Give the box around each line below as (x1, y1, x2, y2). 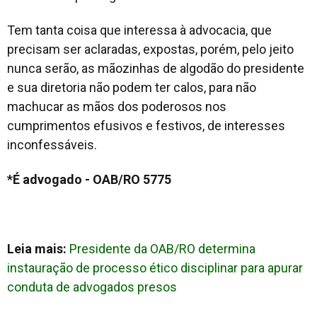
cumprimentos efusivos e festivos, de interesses (7, 117, 285, 133)
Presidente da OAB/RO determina (69, 241, 255, 256)
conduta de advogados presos (7, 279, 177, 294)
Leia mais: (7, 241, 69, 256)
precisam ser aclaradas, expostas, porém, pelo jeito (7, 41, 294, 57)
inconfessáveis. (7, 137, 97, 152)
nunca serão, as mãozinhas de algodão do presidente (7, 60, 304, 76)
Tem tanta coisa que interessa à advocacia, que (7, 22, 272, 38)
